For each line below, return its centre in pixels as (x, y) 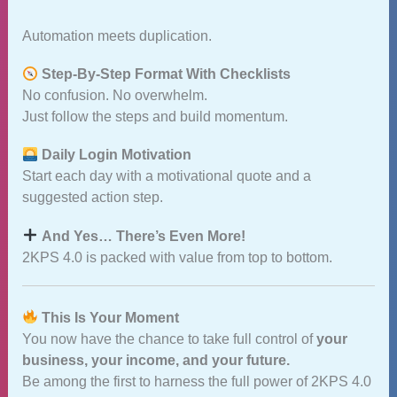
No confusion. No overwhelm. (114, 96)
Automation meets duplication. (117, 36)
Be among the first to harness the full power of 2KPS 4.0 (196, 381)
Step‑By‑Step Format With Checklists (166, 74)
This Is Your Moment (110, 317)
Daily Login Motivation (116, 155)
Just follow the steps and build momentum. (155, 117)
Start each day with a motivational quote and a (166, 176)
